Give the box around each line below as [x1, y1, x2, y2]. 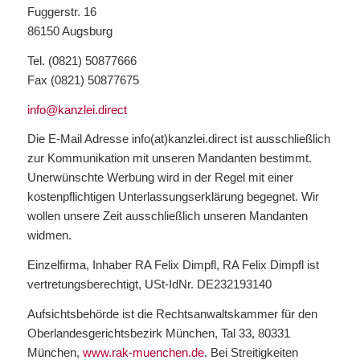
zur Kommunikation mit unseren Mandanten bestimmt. [27, 151, 312, 166]
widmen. [27, 228, 72, 243]
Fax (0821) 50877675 [27, 72, 139, 87]
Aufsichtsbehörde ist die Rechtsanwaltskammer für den [27, 306, 317, 321]
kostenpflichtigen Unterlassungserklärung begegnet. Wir [27, 190, 319, 204]
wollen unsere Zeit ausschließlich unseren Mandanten [27, 209, 308, 223]
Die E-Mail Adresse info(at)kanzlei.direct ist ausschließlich [27, 132, 330, 146]
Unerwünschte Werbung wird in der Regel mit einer [27, 170, 293, 185]
